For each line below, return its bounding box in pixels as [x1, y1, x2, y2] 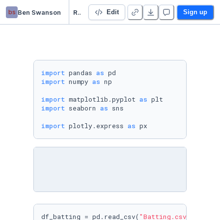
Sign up [183, 8, 207, 16]
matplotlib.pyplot [65, 95, 139, 104]
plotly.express [65, 121, 128, 130]
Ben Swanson [18, 8, 61, 16]
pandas [65, 68, 96, 77]
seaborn [65, 104, 100, 112]
